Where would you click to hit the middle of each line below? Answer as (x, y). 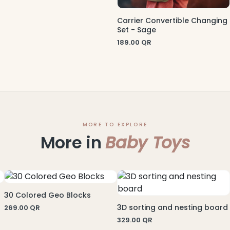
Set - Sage (137, 30)
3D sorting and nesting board (172, 207)
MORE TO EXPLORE (115, 124)
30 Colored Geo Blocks (47, 195)
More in (73, 142)
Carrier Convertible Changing (172, 21)
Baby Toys (148, 142)
